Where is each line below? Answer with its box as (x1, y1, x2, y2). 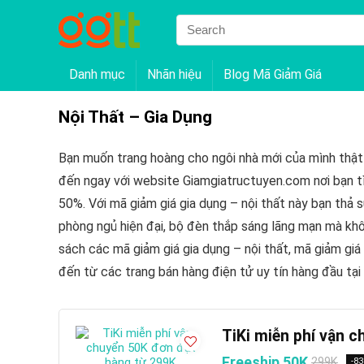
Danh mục (69, 66, 125, 82)
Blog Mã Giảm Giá (223, 66, 322, 82)
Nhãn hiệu (147, 66, 201, 82)
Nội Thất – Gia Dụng (58, 106, 212, 127)
